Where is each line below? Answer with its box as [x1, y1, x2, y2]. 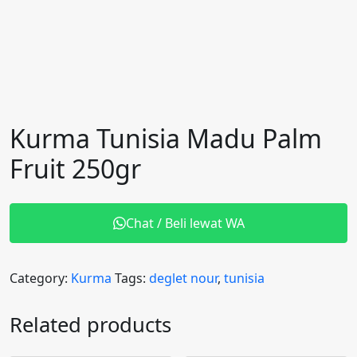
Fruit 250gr [10, 151, 141, 186]
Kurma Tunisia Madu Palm [10, 121, 322, 155]
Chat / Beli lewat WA [125, 214, 245, 232]
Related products [10, 311, 171, 339]
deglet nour [149, 269, 218, 287]
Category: [10, 269, 71, 287]
